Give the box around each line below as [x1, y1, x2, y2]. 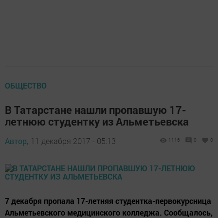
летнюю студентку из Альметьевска [5, 114, 189, 128]
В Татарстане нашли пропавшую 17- [5, 103, 186, 117]
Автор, [5, 136, 28, 146]
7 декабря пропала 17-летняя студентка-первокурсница [5, 196, 211, 206]
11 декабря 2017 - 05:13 [31, 136, 116, 146]
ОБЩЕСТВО [5, 80, 47, 91]
